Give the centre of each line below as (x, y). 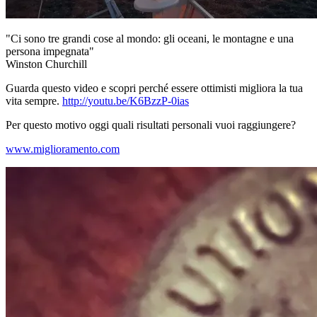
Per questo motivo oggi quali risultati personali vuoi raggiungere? (151, 125)
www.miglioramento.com (63, 149)
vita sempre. (34, 100)
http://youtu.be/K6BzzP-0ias (126, 100)
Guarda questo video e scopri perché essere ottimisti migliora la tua (154, 88)
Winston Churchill (46, 64)
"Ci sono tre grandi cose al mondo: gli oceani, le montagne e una (150, 38)
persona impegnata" (50, 51)
